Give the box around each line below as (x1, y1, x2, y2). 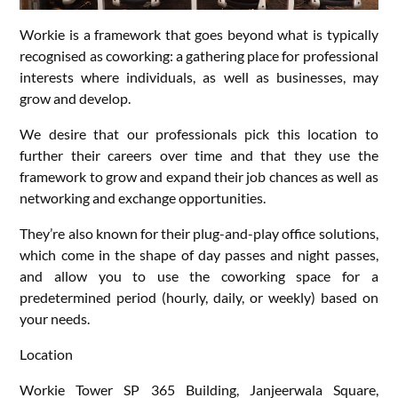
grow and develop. (20, 90, 131, 107)
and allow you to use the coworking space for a (20, 267, 378, 285)
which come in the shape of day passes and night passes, (20, 246, 378, 264)
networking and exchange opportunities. (20, 189, 267, 207)
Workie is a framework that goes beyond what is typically (20, 26, 378, 44)
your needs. (20, 310, 91, 328)
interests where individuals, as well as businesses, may (20, 68, 378, 86)
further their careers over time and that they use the (20, 147, 378, 164)
